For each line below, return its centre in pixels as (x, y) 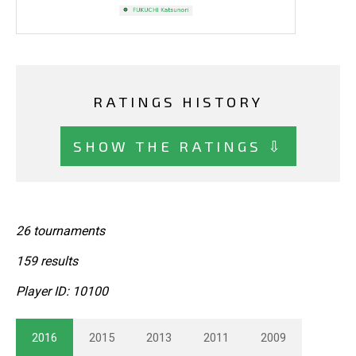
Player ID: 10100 (62, 291)
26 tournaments (60, 230)
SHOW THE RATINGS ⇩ (178, 145)
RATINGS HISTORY (178, 102)
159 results (47, 261)
